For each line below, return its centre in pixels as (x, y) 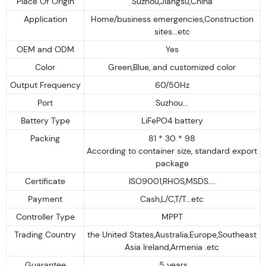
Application (45, 19)
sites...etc (172, 31)
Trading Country (45, 234)
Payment (45, 199)
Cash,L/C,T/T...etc (172, 199)
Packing (45, 138)
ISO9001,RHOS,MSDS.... (172, 181)
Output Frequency (45, 85)
